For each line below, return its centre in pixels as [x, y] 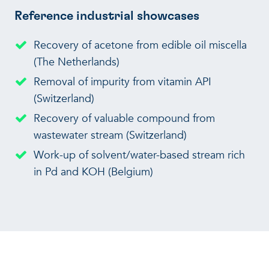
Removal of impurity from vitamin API [122, 82]
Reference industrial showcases [107, 16]
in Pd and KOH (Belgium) [93, 172]
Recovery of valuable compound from [124, 118]
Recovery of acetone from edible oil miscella [140, 45]
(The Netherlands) [76, 62]
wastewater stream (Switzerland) [110, 135]
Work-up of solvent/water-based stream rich [139, 155]
